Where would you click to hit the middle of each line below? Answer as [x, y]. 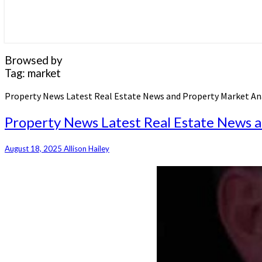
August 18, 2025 [34, 148]
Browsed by [34, 60]
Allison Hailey [87, 148]
